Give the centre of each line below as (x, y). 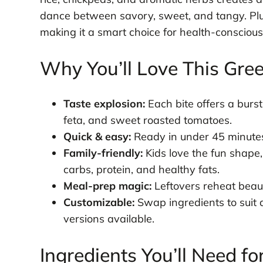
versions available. (109, 219)
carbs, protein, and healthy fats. (141, 170)
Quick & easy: (97, 137)
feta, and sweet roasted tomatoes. (147, 120)
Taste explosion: (104, 104)
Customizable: (99, 203)
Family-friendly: (103, 153)
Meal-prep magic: (107, 186)
